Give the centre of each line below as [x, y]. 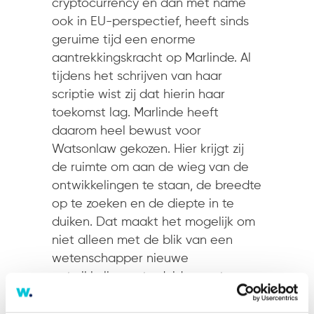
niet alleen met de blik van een [142, 240]
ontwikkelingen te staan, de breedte [157, 186]
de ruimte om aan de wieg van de [150, 168]
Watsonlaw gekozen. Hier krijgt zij [148, 149]
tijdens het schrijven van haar [137, 76]
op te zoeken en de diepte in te [143, 204]
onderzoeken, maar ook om [131, 295]
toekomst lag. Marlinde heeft [135, 113]
